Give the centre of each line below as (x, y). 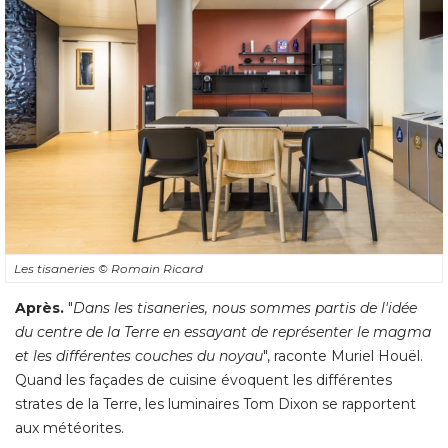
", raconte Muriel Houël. (343, 355)
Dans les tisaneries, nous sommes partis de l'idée (245, 307)
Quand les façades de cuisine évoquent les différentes (203, 379)
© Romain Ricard (150, 268)
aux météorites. (69, 427)
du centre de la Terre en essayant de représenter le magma (223, 331)
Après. (39, 307)
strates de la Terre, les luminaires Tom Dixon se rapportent (215, 403)
